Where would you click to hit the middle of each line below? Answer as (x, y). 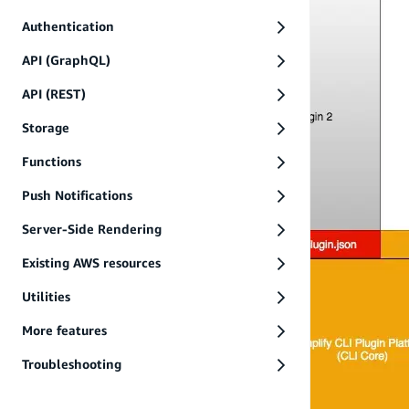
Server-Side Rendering (92, 229)
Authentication (68, 26)
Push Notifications (77, 195)
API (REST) (54, 94)
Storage (46, 128)
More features (64, 330)
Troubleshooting (72, 364)
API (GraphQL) (66, 60)
